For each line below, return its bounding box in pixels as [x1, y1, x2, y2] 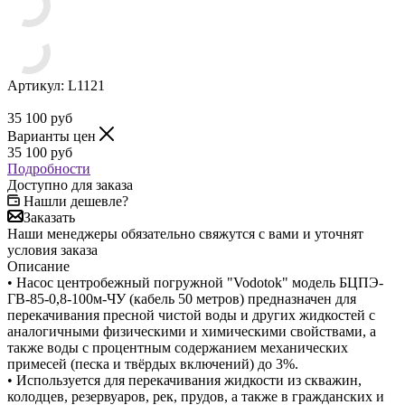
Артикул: [7, 77, 64, 93]
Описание [7, 258, 70, 274]
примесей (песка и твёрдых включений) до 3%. [7, 355, 298, 372]
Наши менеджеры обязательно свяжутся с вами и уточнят [7, 225, 363, 241]
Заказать [24, 209, 75, 225]
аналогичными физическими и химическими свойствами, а [7, 323, 376, 339]
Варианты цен [7, 127, 99, 144]
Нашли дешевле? [24, 193, 128, 209]
